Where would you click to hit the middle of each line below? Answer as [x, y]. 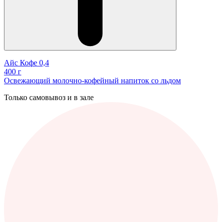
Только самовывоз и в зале [49, 97]
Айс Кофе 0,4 [27, 62]
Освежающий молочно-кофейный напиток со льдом [92, 80]
